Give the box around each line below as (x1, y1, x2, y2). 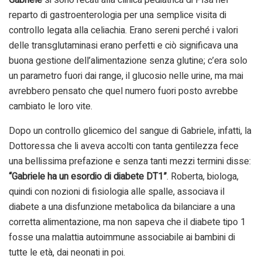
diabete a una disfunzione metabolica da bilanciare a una (9, 199, 235, 214)
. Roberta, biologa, (167, 169, 239, 184)
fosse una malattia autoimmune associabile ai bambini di (9, 230, 235, 244)
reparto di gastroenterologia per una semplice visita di (9, 8, 226, 22)
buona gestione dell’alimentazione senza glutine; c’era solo (9, 53, 247, 68)
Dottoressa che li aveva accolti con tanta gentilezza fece (9, 139, 239, 153)
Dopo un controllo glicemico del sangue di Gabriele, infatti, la (9, 123, 251, 138)
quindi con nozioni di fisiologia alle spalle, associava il (9, 184, 225, 199)
